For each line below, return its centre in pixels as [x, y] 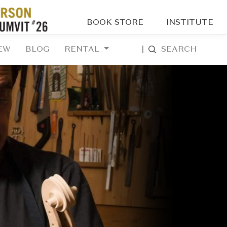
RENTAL [83, 50]
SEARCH [177, 50]
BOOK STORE [115, 23]
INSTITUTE [190, 23]
